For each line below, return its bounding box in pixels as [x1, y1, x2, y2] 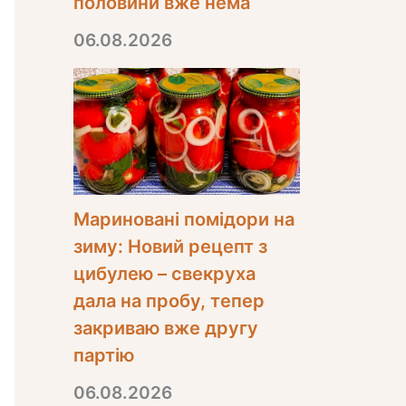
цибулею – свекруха [73, 262, 256, 285]
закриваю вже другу [73, 316, 258, 339]
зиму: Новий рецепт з [73, 235, 267, 257]
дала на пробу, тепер [73, 289, 265, 312]
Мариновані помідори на [73, 208, 295, 230]
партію [73, 343, 134, 366]
